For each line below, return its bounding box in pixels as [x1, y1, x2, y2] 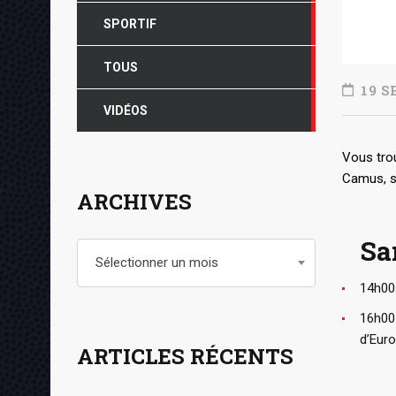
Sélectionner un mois [95, 254, 218, 270]
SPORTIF [103, 16, 156, 31]
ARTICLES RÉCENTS [77, 341, 293, 370]
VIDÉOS [103, 103, 148, 118]
